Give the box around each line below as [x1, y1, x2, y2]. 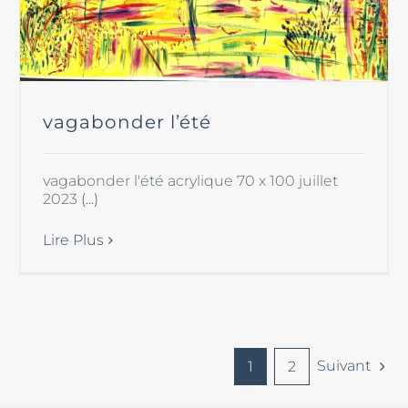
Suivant [316, 357, 371, 375]
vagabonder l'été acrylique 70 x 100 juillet [43, 171, 339, 189]
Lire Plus [43, 230, 105, 249]
